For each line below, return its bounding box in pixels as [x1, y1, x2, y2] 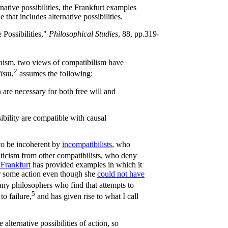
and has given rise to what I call [35, 192, 138, 201]
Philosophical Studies [49, 30, 118, 38]
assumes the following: [17, 69, 93, 78]
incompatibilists [62, 139, 112, 149]
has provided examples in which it [31, 160, 142, 169]
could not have [97, 169, 145, 178]
